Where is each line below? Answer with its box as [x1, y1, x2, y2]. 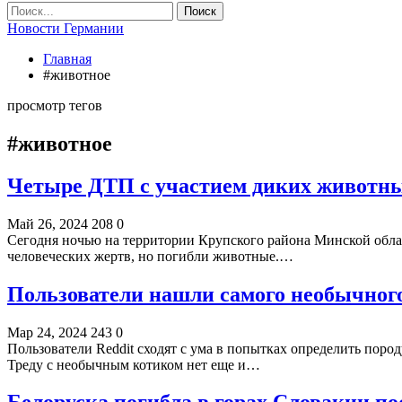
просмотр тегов [7, 98, 102, 113]
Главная [43, 51, 92, 66]
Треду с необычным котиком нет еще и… [7, 356, 260, 372]
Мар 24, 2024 [7, 324, 87, 340]
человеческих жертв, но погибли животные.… [7, 248, 293, 264]
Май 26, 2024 [7, 215, 88, 232]
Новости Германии [7, 21, 124, 36]
